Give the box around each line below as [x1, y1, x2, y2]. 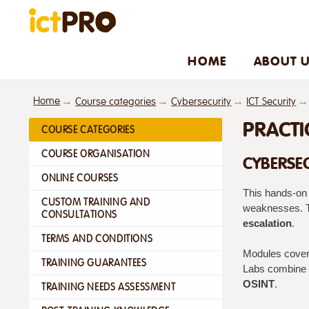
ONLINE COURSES [41, 172, 119, 183]
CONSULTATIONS [41, 208, 117, 220]
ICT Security [246, 96, 297, 108]
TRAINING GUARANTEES [41, 257, 147, 268]
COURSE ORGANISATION [41, 148, 150, 159]
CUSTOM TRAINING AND [41, 196, 150, 208]
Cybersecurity [171, 96, 232, 108]
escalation [243, 217, 292, 229]
